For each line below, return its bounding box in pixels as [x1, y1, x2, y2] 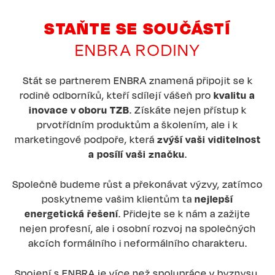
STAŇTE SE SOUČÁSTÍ [44, 17, 231, 38]
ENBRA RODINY [74, 39, 201, 60]
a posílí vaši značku [88, 147, 185, 160]
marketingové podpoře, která [14, 133, 157, 145]
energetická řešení [25, 207, 118, 220]
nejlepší [195, 192, 233, 205]
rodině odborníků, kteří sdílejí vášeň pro [20, 88, 214, 101]
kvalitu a [214, 88, 255, 101]
